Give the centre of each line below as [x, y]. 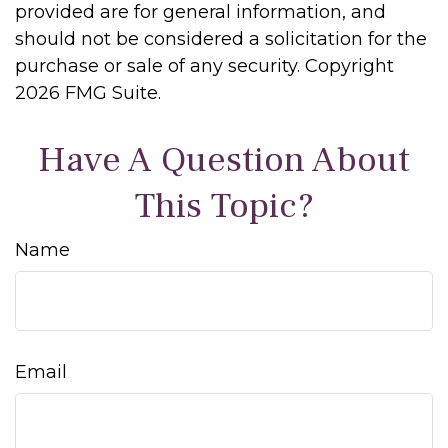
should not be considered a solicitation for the [221, 39]
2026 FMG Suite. [88, 93]
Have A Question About [224, 160]
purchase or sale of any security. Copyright [204, 66]
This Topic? [224, 206]
